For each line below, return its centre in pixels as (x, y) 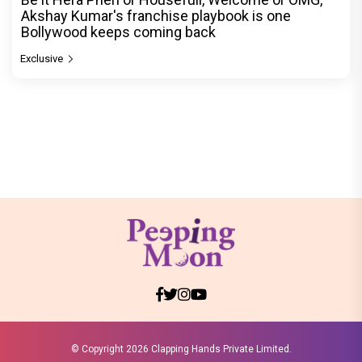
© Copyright (98, 349)
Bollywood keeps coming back (118, 32)
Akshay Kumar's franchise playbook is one (156, 15)
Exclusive (43, 58)
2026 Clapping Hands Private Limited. (208, 349)
